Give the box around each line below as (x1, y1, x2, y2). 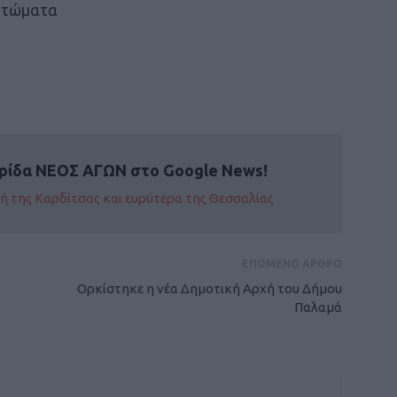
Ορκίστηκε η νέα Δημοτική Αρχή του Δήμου (77, 281, 342, 296)
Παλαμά (294, 300, 342, 315)
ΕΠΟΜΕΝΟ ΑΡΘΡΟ (242, 258, 342, 269)
